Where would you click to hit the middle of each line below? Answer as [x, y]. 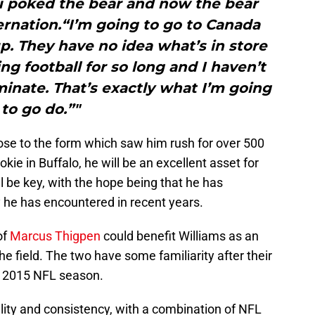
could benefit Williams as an [180, 236]
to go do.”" [41, 109]
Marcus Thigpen [55, 236]
